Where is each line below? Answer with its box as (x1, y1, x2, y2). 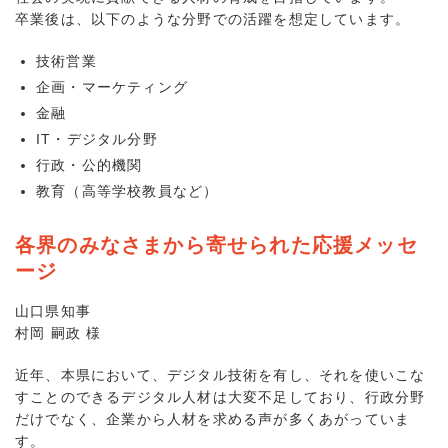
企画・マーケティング (36, 78, 188, 95)
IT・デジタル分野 (36, 130, 158, 147)
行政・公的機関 (36, 156, 143, 173)
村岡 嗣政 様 (15, 325, 102, 342)
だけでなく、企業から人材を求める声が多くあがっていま (15, 411, 411, 428)
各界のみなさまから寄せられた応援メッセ (15, 233, 418, 256)
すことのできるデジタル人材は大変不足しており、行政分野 (15, 389, 426, 406)
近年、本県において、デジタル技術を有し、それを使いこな (15, 367, 426, 384)
